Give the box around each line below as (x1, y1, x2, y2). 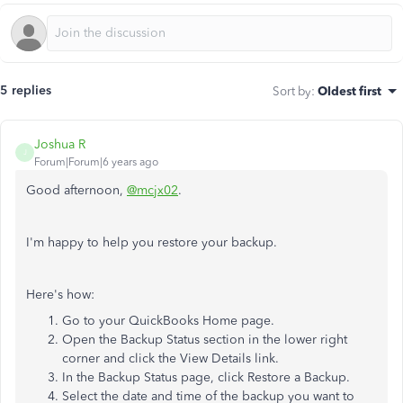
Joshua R (34, 136, 85, 152)
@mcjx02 (127, 182, 178, 198)
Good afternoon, (26, 182, 127, 198)
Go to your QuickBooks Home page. (62, 312, 274, 328)
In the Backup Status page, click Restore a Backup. (62, 369, 350, 385)
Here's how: (26, 286, 94, 302)
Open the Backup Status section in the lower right (62, 331, 347, 347)
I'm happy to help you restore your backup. (26, 234, 277, 250)
